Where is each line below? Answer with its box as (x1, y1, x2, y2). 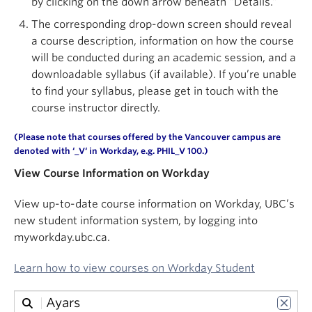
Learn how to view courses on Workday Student (14, 262, 255, 274)
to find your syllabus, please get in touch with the (31, 85, 279, 97)
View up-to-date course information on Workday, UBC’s (14, 198, 295, 210)
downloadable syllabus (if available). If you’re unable (31, 68, 297, 81)
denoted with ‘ (14, 146, 75, 156)
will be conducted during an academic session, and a (31, 52, 296, 64)
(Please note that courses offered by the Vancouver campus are (14, 132, 281, 142)
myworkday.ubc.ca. (14, 231, 110, 244)
